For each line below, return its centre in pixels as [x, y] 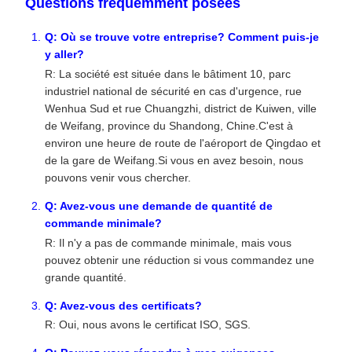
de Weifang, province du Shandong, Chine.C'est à [169, 125]
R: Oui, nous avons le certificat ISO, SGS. [148, 325]
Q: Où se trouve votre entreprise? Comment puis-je [182, 37]
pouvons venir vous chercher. [118, 177]
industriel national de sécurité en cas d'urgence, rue [173, 91]
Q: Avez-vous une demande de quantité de [159, 205]
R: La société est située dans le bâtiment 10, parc [168, 73]
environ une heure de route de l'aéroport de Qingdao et [183, 143]
